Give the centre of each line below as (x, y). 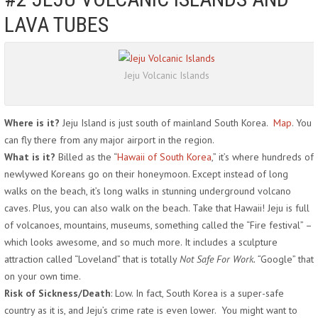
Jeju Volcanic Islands (167, 75)
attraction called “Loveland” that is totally (92, 259)
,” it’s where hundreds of (263, 157)
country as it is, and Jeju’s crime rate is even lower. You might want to (151, 310)
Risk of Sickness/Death (57, 293)
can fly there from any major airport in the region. (109, 140)
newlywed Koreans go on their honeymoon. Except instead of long (146, 174)
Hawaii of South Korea (164, 157)
